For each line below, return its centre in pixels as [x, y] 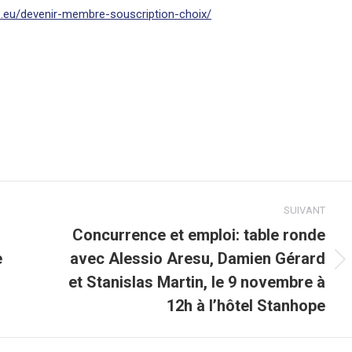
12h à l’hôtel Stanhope [246, 305]
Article [68, 268]
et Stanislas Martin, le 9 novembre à [197, 282]
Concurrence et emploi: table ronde [199, 235]
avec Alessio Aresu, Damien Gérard [198, 258]
